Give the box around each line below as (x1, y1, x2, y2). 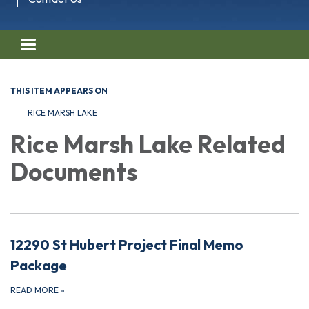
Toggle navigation (28, 39, 112, 53)
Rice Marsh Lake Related (10, 128, 286, 159)
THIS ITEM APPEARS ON (10, 85, 108, 96)
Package (10, 256, 67, 274)
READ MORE (10, 284, 61, 295)
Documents (10, 156, 137, 187)
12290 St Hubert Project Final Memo (10, 235, 243, 253)
